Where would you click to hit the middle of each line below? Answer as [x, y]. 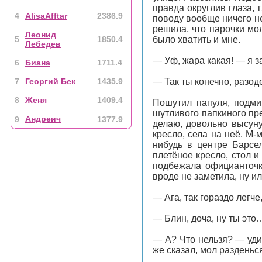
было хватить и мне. [196, 39]
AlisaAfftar [46, 16]
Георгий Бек [50, 81]
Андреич [43, 119]
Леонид [41, 35]
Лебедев [43, 44]
